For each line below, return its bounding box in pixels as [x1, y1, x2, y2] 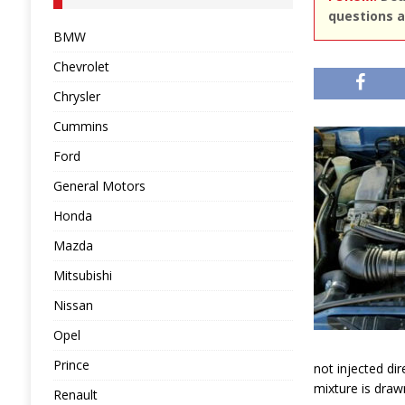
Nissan [52, 297, 93, 314]
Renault [52, 386, 98, 403]
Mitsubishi [52, 267, 112, 284]
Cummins [52, 118, 108, 135]
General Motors [52, 177, 146, 194]
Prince [52, 356, 89, 373]
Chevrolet [52, 58, 109, 75]
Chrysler [52, 88, 100, 105]
